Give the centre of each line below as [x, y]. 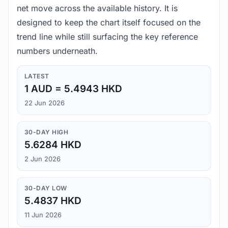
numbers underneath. [57, 51]
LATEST [37, 76]
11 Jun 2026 [43, 215]
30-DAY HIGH [47, 132]
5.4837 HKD [53, 201]
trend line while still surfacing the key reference [107, 37]
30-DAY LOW [46, 188]
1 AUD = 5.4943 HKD [73, 89]
